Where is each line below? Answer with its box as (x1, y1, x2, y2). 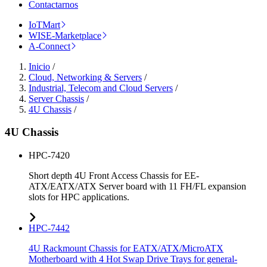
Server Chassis (29, 93, 84, 104)
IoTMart (29, 19, 60, 30)
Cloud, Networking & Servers (29, 72, 142, 82)
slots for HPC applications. (29, 192, 129, 203)
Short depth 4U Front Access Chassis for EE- (29, 170, 199, 181)
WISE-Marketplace (29, 30, 101, 41)
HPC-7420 (29, 150, 70, 161)
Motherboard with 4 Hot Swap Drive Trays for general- (29, 254, 237, 265)
